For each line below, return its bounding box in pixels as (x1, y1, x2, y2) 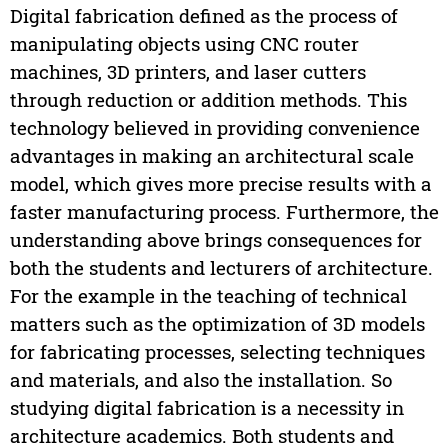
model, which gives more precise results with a (9, 171, 432, 197)
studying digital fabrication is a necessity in (9, 395, 404, 421)
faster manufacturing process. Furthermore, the (9, 199, 439, 225)
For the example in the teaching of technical (9, 283, 407, 309)
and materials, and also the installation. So (9, 367, 392, 393)
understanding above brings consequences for (9, 227, 422, 253)
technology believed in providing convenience (9, 115, 420, 141)
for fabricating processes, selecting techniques (9, 339, 425, 365)
